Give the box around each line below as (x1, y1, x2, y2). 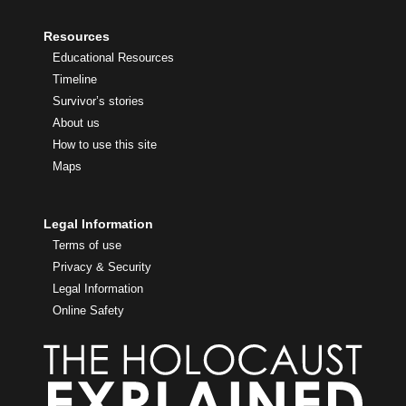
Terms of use (53, 239, 121, 252)
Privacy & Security (53, 261, 151, 274)
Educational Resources (53, 52, 174, 64)
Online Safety (53, 304, 124, 317)
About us (53, 117, 100, 130)
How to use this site (53, 139, 157, 151)
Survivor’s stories (53, 95, 144, 108)
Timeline (53, 73, 97, 86)
